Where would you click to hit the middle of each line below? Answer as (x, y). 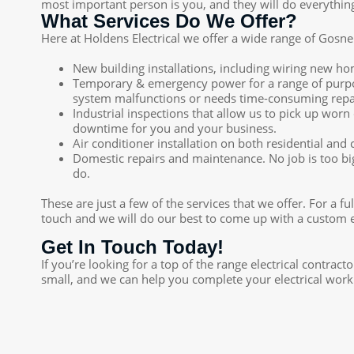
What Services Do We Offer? (169, 21)
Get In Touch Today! (132, 247)
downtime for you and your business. (175, 128)
